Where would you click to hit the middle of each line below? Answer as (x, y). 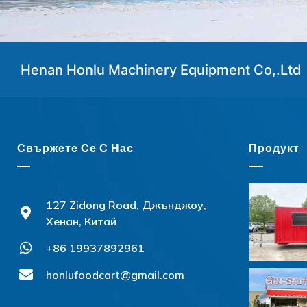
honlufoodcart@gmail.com (115, 274)
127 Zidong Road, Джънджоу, (126, 205)
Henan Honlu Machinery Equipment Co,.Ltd (161, 70)
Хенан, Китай (81, 221)
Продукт (274, 148)
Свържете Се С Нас (75, 148)
